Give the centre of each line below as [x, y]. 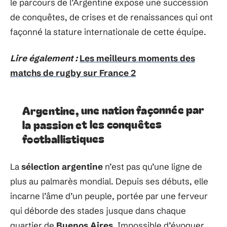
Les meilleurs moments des [137, 58]
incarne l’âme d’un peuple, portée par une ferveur [109, 196]
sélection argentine [62, 166]
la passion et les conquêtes [92, 123]
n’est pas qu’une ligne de [153, 166]
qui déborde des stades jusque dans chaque [98, 210]
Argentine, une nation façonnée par [113, 109]
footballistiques [64, 138]
